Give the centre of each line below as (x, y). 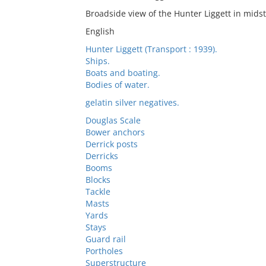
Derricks (102, 156)
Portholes (104, 251)
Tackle (98, 191)
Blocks (98, 180)
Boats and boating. (123, 73)
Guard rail (105, 239)
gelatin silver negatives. (132, 102)
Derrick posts (111, 144)
